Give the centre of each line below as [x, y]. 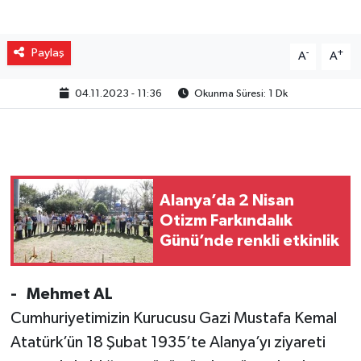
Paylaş [48, 53]
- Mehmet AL [63, 295]
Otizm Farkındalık [226, 220]
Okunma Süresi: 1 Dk [239, 93]
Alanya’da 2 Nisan [227, 200]
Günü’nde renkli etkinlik [249, 241]
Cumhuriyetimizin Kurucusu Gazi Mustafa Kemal [173, 319]
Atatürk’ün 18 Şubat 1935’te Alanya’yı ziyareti [168, 343]
